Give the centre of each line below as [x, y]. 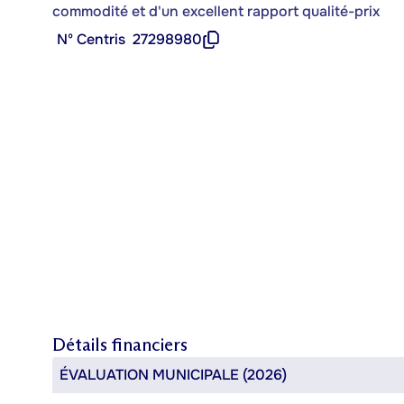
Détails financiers [120, 344]
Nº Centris [91, 39]
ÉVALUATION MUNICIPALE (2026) [173, 375]
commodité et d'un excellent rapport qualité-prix [216, 11]
